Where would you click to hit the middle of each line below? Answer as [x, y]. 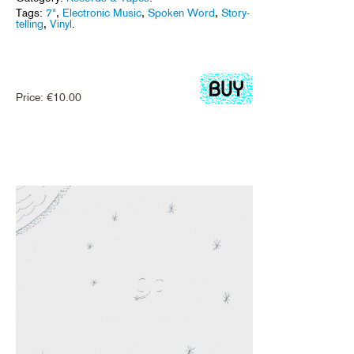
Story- [235, 12]
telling [30, 23]
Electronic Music [102, 12]
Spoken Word [181, 12]
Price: [31, 97]
